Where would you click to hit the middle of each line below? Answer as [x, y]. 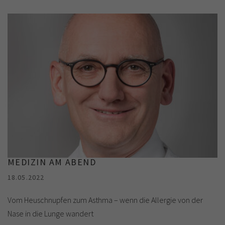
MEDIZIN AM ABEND [52, 162]
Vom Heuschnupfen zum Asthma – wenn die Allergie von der [105, 200]
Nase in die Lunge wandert [50, 213]
